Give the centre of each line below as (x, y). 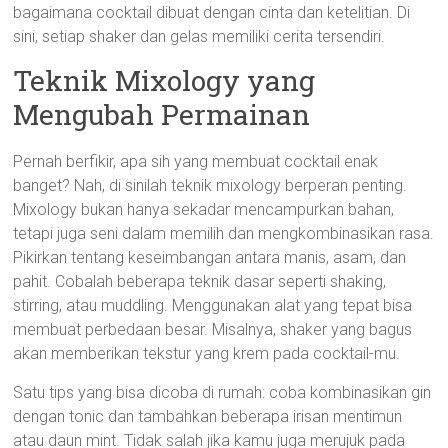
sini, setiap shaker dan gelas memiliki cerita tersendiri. (199, 36)
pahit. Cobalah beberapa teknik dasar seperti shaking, (200, 281)
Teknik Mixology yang (164, 80)
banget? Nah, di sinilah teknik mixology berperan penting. (210, 185)
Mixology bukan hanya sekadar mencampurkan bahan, (204, 209)
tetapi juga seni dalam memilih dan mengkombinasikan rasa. (224, 233)
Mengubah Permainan (162, 114)
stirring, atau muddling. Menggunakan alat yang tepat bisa (213, 305)
